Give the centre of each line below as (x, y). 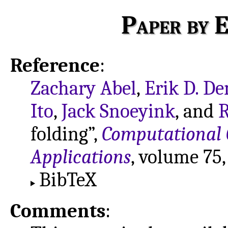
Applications (81, 157)
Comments (58, 211)
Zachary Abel (83, 88)
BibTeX (67, 180)
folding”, (66, 134)
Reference (55, 65)
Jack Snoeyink (118, 111)
